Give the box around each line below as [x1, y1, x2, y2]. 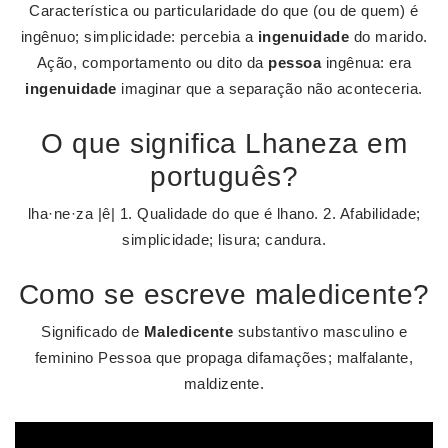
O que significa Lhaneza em [41, 128, 407, 159]
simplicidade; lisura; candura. [122, 231, 326, 248]
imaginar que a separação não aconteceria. [116, 80, 423, 97]
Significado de [41, 323, 144, 340]
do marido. [349, 28, 428, 45]
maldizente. [183, 375, 265, 392]
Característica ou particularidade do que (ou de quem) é [29, 2, 419, 19]
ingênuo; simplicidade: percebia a [20, 28, 258, 45]
